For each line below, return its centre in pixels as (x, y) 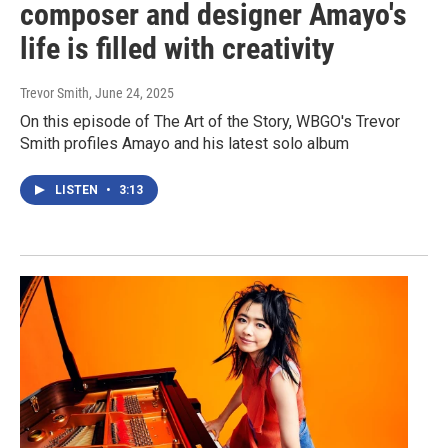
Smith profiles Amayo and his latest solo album (184, 144)
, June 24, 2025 (131, 93)
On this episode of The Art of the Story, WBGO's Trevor (210, 122)
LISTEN (78, 190)
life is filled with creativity (177, 49)
